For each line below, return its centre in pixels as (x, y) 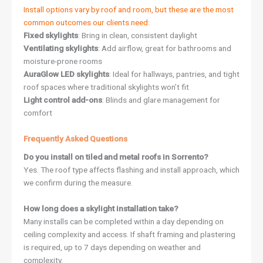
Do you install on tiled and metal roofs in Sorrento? (116, 157)
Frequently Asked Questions (75, 138)
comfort (38, 112)
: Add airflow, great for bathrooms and (165, 48)
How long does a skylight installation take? (101, 208)
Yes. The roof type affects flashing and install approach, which (131, 170)
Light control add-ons (63, 100)
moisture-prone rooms (63, 61)
